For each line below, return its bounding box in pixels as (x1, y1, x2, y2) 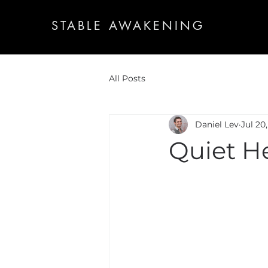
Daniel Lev (195, 118, 239, 130)
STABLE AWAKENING (51, 18, 205, 33)
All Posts (109, 72, 145, 84)
